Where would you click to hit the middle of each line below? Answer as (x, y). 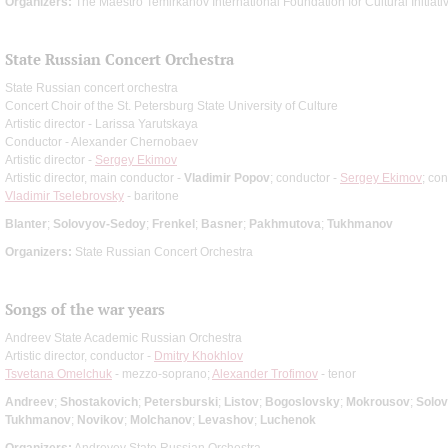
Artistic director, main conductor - (94, 177)
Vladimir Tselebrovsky (64, 195)
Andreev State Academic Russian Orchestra (123, 337)
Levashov (226, 419)
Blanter (26, 223)
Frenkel (173, 223)
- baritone (151, 195)
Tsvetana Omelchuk (58, 373)
